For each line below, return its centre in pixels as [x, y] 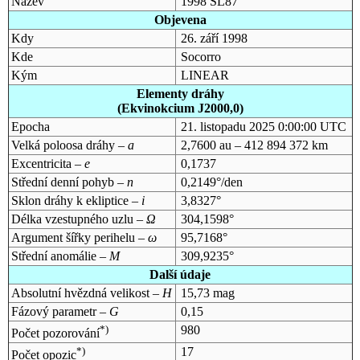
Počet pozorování [55, 333]
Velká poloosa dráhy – [69, 145]
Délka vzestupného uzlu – [78, 219]
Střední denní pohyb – [69, 182]
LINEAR [205, 75]
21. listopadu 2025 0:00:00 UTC [263, 126]
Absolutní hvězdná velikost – [86, 292]
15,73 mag [207, 292]
